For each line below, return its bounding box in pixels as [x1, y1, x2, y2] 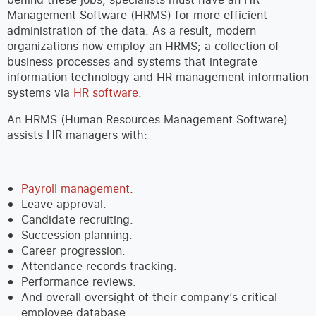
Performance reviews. [21, 274, 136, 290]
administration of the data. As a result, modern [7, 23, 256, 39]
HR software [73, 85, 138, 101]
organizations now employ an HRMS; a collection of [7, 38, 279, 54]
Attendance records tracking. [21, 258, 177, 274]
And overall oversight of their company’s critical [21, 289, 277, 305]
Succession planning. [21, 227, 133, 243]
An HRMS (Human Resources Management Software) [7, 111, 288, 128]
